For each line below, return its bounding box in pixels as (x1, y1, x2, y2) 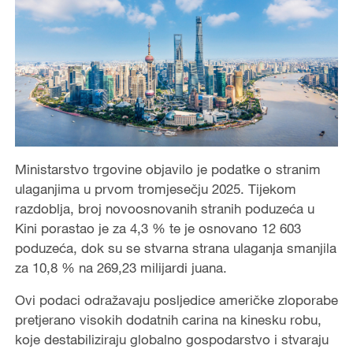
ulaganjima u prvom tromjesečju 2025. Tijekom (14, 180, 296, 197)
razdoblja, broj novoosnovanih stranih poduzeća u (14, 199, 314, 217)
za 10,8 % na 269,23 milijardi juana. (14, 258, 227, 276)
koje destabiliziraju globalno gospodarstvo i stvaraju (14, 330, 329, 347)
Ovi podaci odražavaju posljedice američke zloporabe (14, 291, 338, 308)
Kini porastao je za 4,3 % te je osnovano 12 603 (14, 219, 301, 236)
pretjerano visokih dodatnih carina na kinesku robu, (14, 310, 321, 328)
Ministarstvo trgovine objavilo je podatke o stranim (14, 160, 321, 177)
